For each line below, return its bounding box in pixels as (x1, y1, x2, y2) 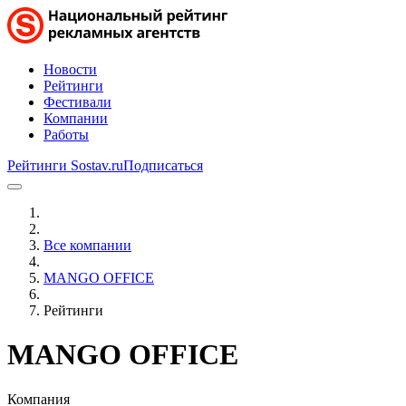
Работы (43, 127, 89, 142)
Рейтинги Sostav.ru (7, 158, 123, 173)
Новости (43, 62, 97, 77)
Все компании (43, 237, 131, 253)
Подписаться (123, 158, 203, 173)
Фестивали (43, 94, 111, 110)
